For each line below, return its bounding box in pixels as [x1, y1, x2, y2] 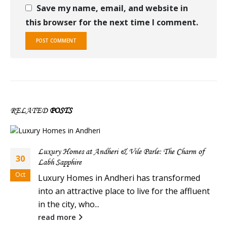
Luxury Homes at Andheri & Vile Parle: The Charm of [38, 146, 204, 157]
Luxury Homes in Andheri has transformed [38, 172, 200, 184]
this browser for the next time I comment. [25, 16, 198, 28]
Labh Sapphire [38, 157, 82, 168]
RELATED [10, 105, 50, 116]
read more [38, 212, 78, 222]
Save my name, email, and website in [36, 2, 188, 14]
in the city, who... [38, 199, 99, 210]
